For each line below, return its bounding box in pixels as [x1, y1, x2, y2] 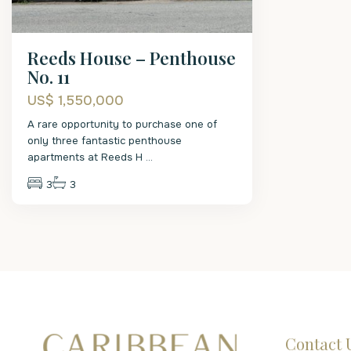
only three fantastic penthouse [27, 134, 182, 147]
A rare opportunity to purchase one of [27, 118, 217, 131]
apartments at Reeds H [27, 150, 146, 164]
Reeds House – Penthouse [27, 46, 236, 70]
